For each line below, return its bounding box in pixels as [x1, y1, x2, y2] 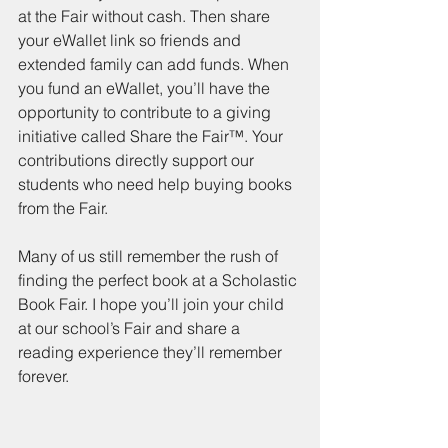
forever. [18, 366, 69, 386]
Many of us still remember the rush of [18, 246, 282, 266]
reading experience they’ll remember [18, 342, 286, 362]
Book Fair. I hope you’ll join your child [18, 294, 288, 314]
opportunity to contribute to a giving [18, 102, 275, 122]
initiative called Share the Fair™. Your [18, 126, 287, 146]
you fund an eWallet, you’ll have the [18, 78, 274, 98]
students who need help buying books [18, 174, 296, 194]
